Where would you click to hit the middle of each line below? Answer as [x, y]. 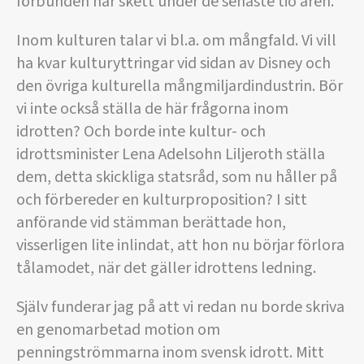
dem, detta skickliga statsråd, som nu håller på [177, 177]
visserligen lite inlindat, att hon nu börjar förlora [180, 245]
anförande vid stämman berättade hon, [151, 223]
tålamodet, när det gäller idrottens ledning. [166, 268]
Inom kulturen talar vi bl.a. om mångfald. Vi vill [176, 41]
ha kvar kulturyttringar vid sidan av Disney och [173, 63]
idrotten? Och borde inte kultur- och [141, 132]
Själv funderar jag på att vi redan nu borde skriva [180, 307]
